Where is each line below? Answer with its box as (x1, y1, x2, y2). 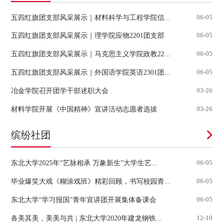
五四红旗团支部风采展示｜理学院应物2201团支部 (10, 31, 164, 40)
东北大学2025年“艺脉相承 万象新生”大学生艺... (10, 158, 157, 167)
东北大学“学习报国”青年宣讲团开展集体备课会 (10, 195, 156, 204)
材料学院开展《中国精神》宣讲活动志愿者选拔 (10, 105, 157, 113)
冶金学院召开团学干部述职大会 (10, 87, 109, 95)
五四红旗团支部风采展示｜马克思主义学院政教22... (10, 50, 170, 58)
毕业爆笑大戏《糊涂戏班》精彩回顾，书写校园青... (10, 177, 170, 185)
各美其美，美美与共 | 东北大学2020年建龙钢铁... (10, 214, 162, 222)
